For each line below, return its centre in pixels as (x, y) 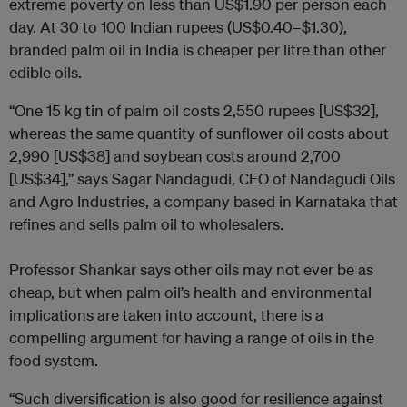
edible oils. (45, 73)
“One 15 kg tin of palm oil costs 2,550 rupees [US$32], (194, 111)
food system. (54, 361)
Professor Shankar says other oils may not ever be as (191, 270)
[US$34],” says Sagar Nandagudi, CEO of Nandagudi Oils (202, 179)
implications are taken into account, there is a (166, 315)
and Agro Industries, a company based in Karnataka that (203, 202)
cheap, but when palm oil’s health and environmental (190, 293)
